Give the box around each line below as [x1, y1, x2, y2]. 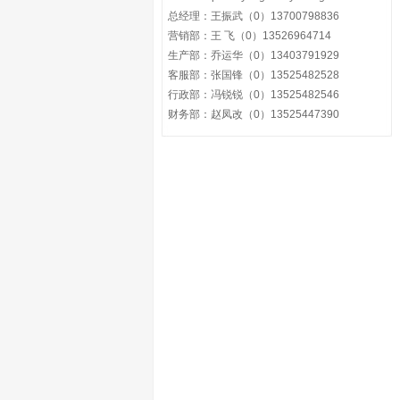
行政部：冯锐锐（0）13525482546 [167, 88, 339, 101]
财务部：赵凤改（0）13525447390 [167, 108, 339, 121]
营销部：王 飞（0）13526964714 [167, 29, 331, 42]
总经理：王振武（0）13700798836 [167, 10, 339, 22]
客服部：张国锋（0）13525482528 [167, 69, 339, 81]
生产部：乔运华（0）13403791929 [167, 49, 339, 62]
